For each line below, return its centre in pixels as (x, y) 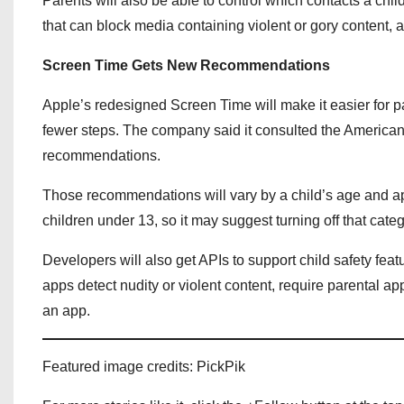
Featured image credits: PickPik (144, 367)
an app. (66, 311)
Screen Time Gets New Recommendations (186, 65)
